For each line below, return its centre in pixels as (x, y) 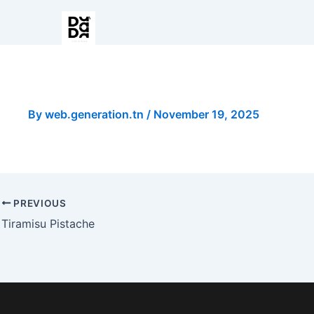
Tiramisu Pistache (48, 223)
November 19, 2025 (206, 114)
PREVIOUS (39, 203)
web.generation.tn (96, 114)
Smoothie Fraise (112, 86)
